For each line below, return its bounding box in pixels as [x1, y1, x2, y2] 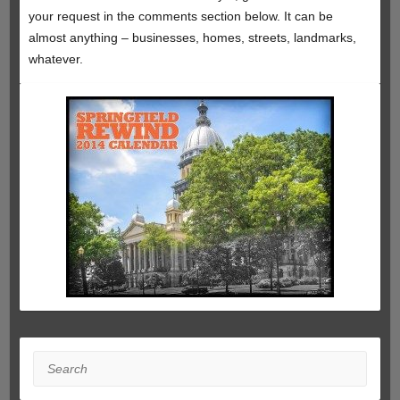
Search [32, 354, 73, 370]
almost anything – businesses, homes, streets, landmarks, [28, 30, 356, 46]
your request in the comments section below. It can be [28, 9, 333, 24]
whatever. [28, 52, 83, 67]
